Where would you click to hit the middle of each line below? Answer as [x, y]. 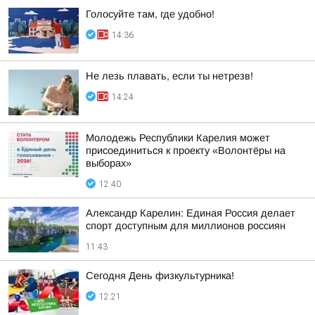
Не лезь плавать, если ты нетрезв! [169, 76]
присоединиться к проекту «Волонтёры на [186, 150]
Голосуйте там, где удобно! [150, 14]
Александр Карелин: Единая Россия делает [191, 213]
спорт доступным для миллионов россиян [186, 226]
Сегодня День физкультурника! [160, 276]
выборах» [109, 163]
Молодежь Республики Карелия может [178, 138]
